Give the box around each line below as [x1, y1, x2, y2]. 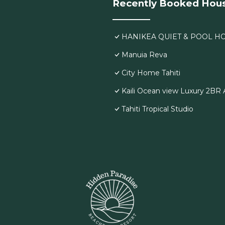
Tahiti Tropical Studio [122, 104, 193, 114]
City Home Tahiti [122, 68, 180, 78]
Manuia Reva [122, 50, 167, 60]
